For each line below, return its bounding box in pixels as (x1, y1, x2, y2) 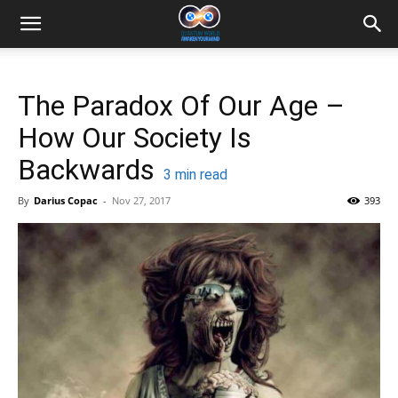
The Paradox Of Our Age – (18, 89, 345, 123)
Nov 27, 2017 (112, 194, 171, 207)
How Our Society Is (18, 121, 251, 155)
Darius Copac (34, 194, 98, 207)
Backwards (18, 153, 155, 187)
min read (171, 166, 227, 183)
